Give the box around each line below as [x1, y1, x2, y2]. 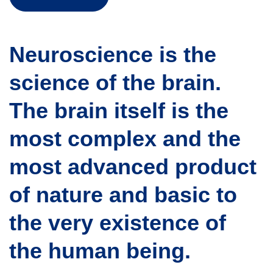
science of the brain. [9, 70, 221, 95]
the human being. [9, 238, 191, 263]
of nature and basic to [9, 182, 237, 207]
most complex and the [9, 126, 241, 151]
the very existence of [9, 210, 226, 235]
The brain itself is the [9, 98, 229, 123]
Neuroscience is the [9, 42, 216, 67]
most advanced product [9, 154, 257, 179]
